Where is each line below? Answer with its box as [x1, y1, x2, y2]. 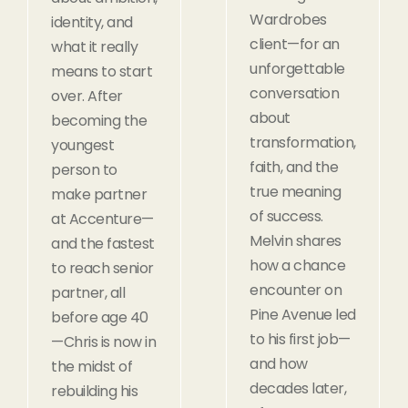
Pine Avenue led [250, 303, 356, 325]
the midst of [51, 355, 132, 377]
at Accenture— [51, 208, 154, 229]
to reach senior [51, 257, 154, 279]
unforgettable [250, 57, 345, 79]
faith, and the [250, 156, 338, 178]
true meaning [250, 180, 341, 202]
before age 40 [51, 306, 148, 328]
